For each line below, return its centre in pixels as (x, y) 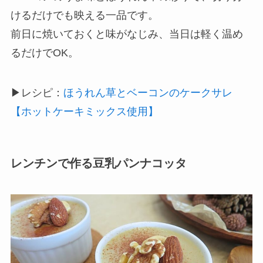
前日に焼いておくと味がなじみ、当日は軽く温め (127, 34)
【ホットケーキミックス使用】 (84, 111)
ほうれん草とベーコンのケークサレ (148, 92)
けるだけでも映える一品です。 (84, 15)
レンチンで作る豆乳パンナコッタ (98, 163)
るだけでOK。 (44, 53)
